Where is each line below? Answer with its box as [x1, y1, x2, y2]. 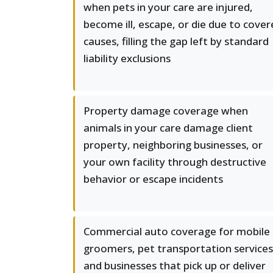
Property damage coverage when [83, 104, 248, 118]
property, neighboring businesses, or [83, 138, 263, 152]
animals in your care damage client [83, 121, 253, 135]
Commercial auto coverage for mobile [83, 224, 270, 238]
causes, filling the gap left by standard [83, 34, 269, 48]
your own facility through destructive [83, 155, 266, 169]
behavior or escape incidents [83, 172, 223, 186]
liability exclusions [83, 51, 171, 65]
